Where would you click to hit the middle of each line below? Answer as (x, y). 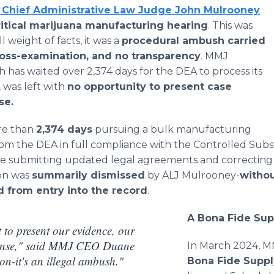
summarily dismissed (88, 175)
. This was (230, 25)
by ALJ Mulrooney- (192, 175)
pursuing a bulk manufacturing (172, 129)
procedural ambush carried (194, 41)
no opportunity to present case (150, 87)
